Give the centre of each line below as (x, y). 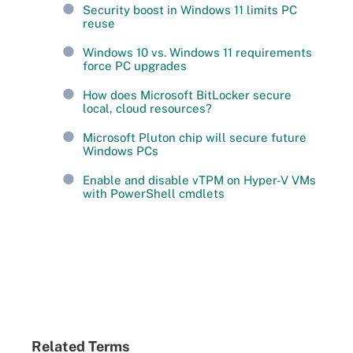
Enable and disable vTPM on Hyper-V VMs (199, 180)
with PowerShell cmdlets (154, 193)
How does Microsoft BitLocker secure (187, 95)
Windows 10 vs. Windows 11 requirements (197, 52)
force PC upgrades (135, 65)
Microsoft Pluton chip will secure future (195, 137)
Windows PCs (121, 150)
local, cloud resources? (147, 108)
